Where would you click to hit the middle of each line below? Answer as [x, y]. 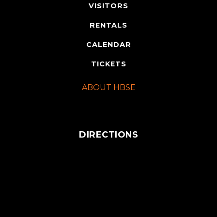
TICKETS [108, 64]
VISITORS [108, 6]
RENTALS [108, 25]
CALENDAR [108, 44]
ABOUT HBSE [108, 88]
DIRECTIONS [108, 134]
